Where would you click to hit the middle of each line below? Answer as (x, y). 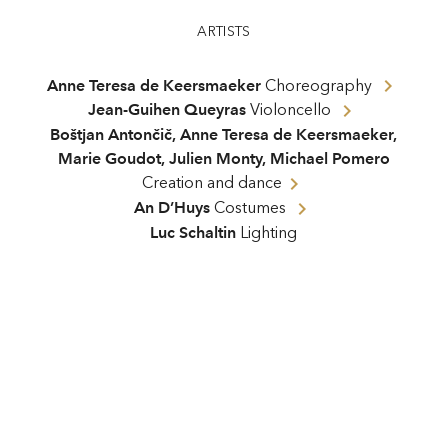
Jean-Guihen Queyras (167, 110)
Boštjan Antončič (111, 135)
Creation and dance (211, 183)
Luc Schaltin (193, 232)
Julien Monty (215, 159)
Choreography (319, 85)
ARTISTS (224, 31)
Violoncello (291, 110)
